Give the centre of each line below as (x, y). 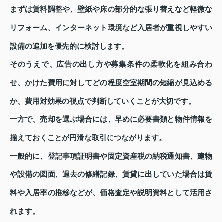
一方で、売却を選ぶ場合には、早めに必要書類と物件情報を (111, 120)
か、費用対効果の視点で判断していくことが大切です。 (103, 101)
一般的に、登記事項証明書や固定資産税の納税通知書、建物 (111, 156)
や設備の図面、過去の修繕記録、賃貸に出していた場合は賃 (111, 175)
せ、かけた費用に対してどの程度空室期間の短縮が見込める (111, 83)
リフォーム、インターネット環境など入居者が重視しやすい (111, 28)
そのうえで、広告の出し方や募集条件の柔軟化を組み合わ (111, 65)
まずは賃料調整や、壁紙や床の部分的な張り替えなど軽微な (111, 10)
